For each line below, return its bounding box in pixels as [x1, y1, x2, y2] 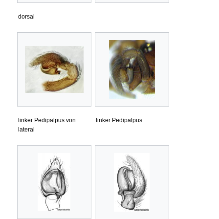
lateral [18, 126, 35, 133]
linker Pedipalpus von [18, 117, 76, 124]
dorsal [18, 13, 35, 21]
